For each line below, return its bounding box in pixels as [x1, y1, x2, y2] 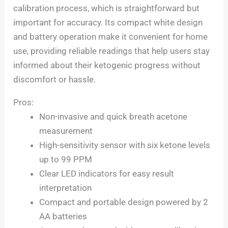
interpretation [39, 183, 92, 193]
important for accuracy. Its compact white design [13, 17, 203, 28]
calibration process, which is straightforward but [13, 3, 200, 14]
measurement [39, 126, 93, 136]
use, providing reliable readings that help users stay [13, 46, 210, 56]
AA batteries [39, 211, 88, 222]
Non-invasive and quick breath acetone [39, 111, 188, 122]
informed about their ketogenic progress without [13, 60, 201, 71]
